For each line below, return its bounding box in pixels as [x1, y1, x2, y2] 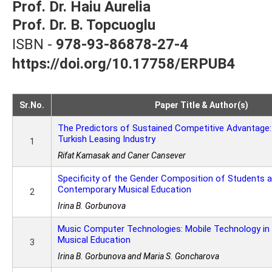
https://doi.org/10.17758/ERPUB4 [12, 55, 235, 72]
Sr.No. [19, 100, 44, 110]
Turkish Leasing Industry [58, 134, 155, 144]
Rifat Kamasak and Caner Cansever [58, 151, 186, 160]
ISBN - [12, 36, 56, 53]
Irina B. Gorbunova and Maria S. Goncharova [58, 251, 219, 261]
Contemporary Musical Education [58, 184, 191, 195]
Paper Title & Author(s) [154, 100, 248, 110]
